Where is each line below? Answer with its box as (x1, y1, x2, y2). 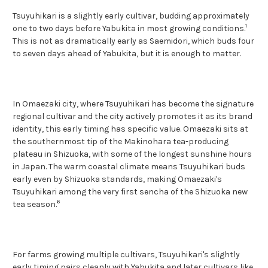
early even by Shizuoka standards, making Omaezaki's (13, 173, 222, 184)
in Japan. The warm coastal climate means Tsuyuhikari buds (13, 161, 245, 172)
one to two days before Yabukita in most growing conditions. (13, 23, 245, 33)
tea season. (13, 199, 57, 209)
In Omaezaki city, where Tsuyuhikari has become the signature (13, 98, 254, 109)
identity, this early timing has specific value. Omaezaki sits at (13, 123, 248, 134)
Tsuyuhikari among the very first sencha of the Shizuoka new (13, 186, 248, 197)
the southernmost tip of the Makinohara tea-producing (13, 136, 229, 147)
